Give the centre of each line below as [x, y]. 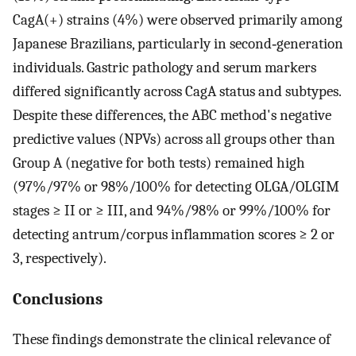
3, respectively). [60, 258]
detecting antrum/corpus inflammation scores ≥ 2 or [174, 234]
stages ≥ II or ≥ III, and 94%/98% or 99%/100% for [172, 210]
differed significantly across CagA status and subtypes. [177, 91]
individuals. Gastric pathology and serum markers [164, 67]
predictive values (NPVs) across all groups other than [174, 139]
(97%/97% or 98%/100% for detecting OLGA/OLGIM [176, 186]
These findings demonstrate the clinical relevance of [172, 340]
